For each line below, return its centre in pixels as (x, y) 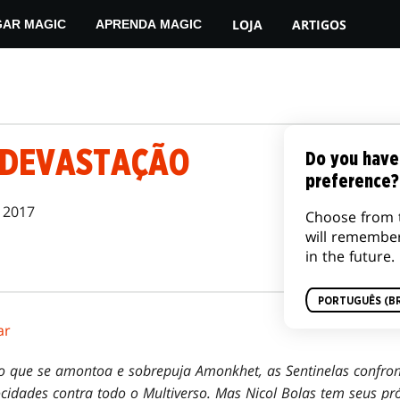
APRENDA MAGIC (149, 24)
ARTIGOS (320, 24)
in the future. (350, 256)
